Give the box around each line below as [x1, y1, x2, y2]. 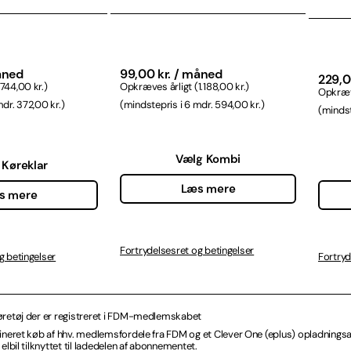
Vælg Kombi [175, 151, 241, 168]
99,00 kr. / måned [120, 65, 223, 82]
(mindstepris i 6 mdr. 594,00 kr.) [120, 97, 265, 111]
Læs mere [180, 181, 236, 197]
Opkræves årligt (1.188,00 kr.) [120, 79, 250, 93]
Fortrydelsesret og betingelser [120, 244, 255, 258]
